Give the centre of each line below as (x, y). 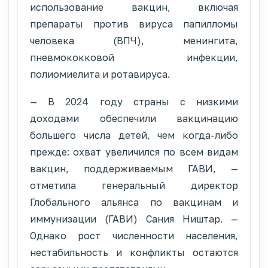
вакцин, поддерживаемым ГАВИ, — (134, 168)
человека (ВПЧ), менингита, (134, 40)
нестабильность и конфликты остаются (134, 252)
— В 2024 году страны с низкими (134, 101)
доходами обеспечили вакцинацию (134, 118)
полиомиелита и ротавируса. (100, 74)
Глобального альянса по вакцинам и (134, 202)
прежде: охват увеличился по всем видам (134, 152)
